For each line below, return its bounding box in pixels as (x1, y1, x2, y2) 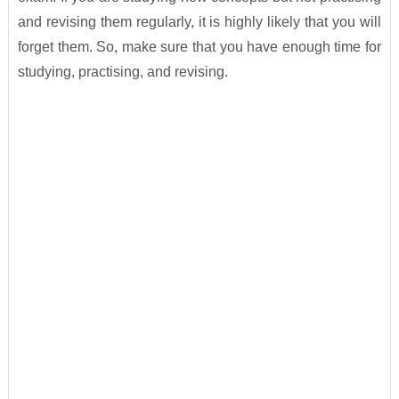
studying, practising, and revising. (17, 64, 228, 80)
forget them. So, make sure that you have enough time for (17, 39, 382, 55)
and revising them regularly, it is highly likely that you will (17, 14, 382, 30)
